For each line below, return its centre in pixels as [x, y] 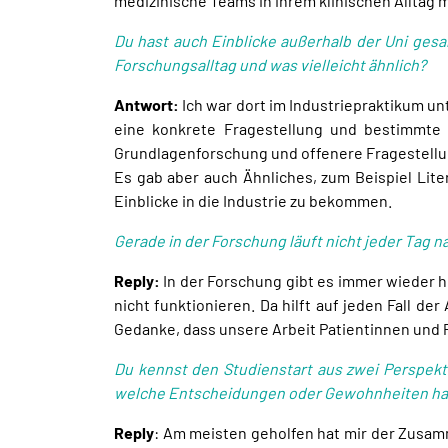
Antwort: [146, 104]
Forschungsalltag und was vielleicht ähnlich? [270, 64]
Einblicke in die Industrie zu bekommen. [253, 200]
